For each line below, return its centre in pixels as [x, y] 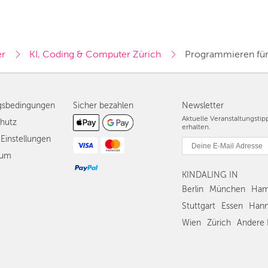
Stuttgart [199, 206]
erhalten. [196, 127]
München [227, 189]
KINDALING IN [210, 175]
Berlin [193, 189]
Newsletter [203, 106]
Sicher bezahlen [103, 106]
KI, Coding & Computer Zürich [95, 54]
